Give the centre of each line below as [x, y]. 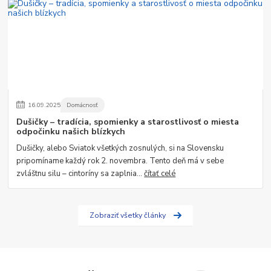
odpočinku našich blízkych [71, 132]
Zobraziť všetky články [127, 216]
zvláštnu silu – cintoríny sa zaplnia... [80, 174]
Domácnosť [83, 105]
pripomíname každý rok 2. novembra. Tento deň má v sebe [120, 161]
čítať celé [160, 174]
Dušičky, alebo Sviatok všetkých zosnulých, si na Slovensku [120, 149]
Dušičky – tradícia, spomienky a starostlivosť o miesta [128, 122]
